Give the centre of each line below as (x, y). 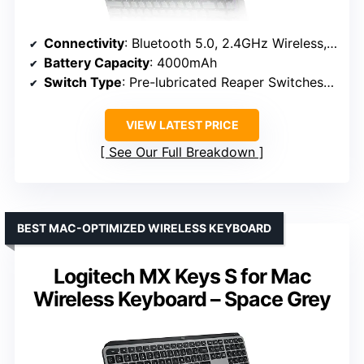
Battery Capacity (97, 62)
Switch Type (83, 82)
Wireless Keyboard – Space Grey (182, 299)
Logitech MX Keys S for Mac (182, 276)
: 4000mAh (183, 62)
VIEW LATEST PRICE (182, 124)
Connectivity (84, 43)
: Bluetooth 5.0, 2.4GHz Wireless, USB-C (225, 43)
